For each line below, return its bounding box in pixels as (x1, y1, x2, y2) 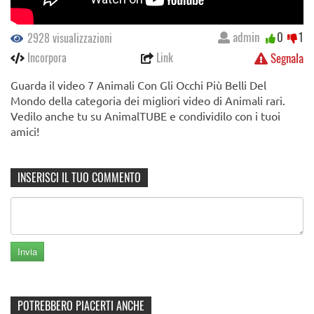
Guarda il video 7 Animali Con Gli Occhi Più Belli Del (11, 78, 266, 93)
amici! (11, 124, 39, 139)
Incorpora (25, 49, 67, 67)
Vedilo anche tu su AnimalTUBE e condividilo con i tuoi (11, 109, 280, 123)
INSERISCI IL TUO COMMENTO (18, 169, 141, 186)
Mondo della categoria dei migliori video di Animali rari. (11, 93, 285, 108)
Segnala (268, 49, 303, 67)
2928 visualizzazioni (25, 29, 112, 47)
